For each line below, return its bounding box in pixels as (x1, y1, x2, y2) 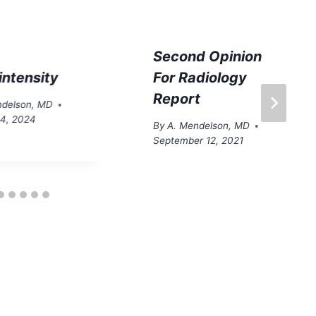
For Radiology (152, 68, 247, 86)
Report (152, 90, 200, 107)
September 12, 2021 (152, 135, 243, 147)
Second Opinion (152, 47, 262, 65)
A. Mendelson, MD (166, 120, 250, 132)
